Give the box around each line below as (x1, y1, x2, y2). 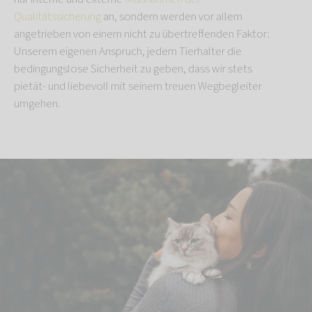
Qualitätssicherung (14, 8, 101, 25)
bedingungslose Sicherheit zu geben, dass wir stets (14, 60, 252, 77)
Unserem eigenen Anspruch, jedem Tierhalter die (14, 42, 242, 60)
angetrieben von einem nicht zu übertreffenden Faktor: (14, 25, 270, 42)
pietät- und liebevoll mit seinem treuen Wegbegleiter (14, 77, 262, 95)
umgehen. (14, 95, 60, 112)
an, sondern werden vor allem (101, 8, 242, 25)
